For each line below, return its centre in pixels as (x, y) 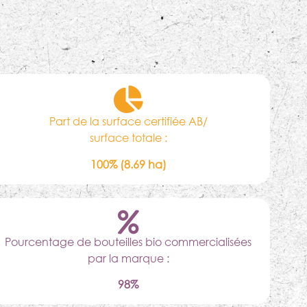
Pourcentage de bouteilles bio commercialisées (128, 241)
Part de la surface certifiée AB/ (128, 121)
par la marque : (128, 258)
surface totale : (128, 138)
